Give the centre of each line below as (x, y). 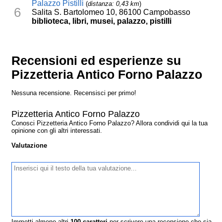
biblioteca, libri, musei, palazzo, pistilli (102, 21)
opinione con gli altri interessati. (57, 131)
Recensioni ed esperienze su (96, 61)
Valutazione (29, 146)
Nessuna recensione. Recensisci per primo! (74, 93)
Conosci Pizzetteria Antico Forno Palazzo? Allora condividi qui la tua (110, 123)
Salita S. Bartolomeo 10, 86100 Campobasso (111, 12)
